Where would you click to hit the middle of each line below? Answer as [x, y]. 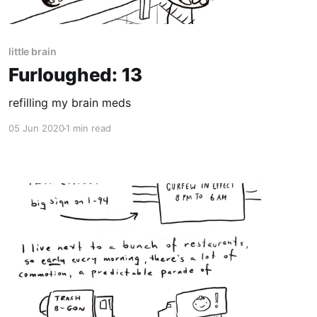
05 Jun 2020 [36, 128]
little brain [32, 52]
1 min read [88, 128]
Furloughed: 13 [75, 75]
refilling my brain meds [69, 103]
